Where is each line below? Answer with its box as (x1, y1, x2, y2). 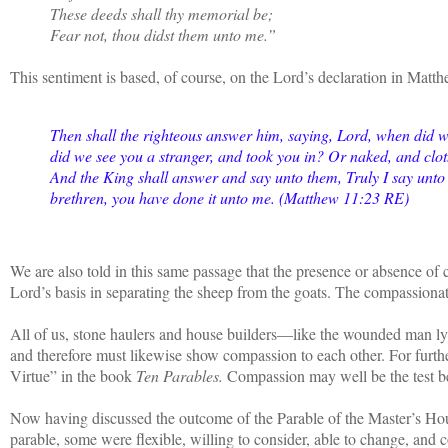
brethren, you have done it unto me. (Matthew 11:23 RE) (50, 186, 409, 208)
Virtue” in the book (10, 364, 136, 386)
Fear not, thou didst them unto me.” (50, 23, 276, 45)
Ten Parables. (136, 364, 223, 386)
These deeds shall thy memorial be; (50, 2, 273, 24)
